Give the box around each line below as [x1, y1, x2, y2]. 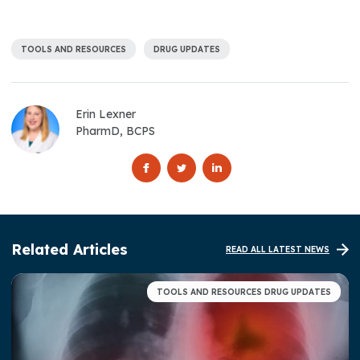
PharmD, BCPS [76, 124, 155, 139]
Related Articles [11, 240, 128, 260]
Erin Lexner [76, 107, 136, 122]
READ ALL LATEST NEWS [226, 244, 329, 256]
